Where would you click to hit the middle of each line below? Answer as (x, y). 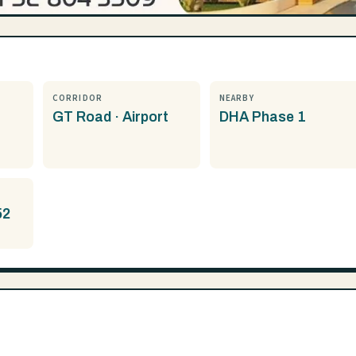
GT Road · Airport (110, 117)
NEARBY (237, 98)
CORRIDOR (77, 98)
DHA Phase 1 (263, 117)
